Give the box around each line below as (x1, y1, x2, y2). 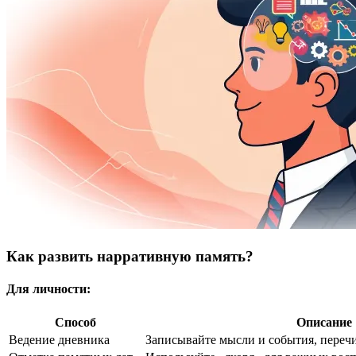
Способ (55, 315, 96, 330)
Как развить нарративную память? (6, 247, 253, 265)
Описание (296, 315, 352, 330)
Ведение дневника (9, 333, 110, 347)
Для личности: (6, 282, 91, 296)
